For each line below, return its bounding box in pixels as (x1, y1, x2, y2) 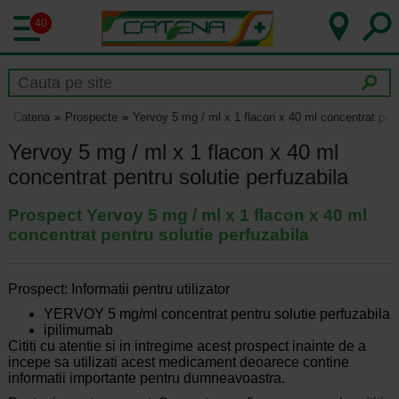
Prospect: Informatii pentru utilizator (7, 281, 230, 297)
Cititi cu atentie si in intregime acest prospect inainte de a (7, 338, 366, 354)
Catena (12, 110, 50, 125)
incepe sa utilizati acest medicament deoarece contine (7, 354, 349, 370)
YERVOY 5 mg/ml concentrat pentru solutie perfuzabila (43, 306, 390, 322)
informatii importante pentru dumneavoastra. (7, 370, 285, 387)
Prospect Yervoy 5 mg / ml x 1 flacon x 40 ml (7, 206, 367, 225)
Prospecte (64, 110, 118, 125)
